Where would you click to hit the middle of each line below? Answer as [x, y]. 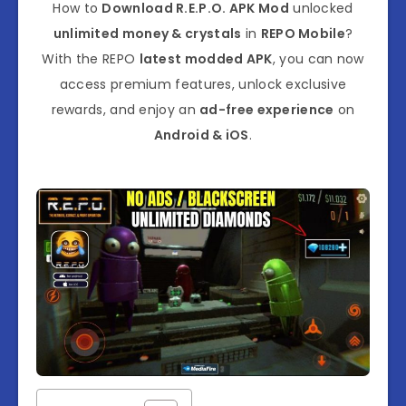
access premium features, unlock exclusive [203, 85]
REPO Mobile [303, 34]
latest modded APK [206, 59]
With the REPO [91, 59]
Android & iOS [201, 135]
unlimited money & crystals [147, 34]
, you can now [318, 59]
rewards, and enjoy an [126, 110]
